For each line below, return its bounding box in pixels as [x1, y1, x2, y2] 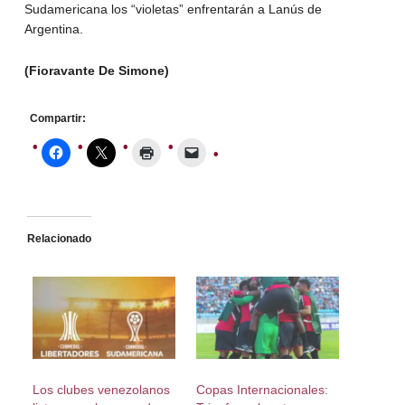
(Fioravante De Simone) [24, 63, 169, 79]
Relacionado [26, 232, 91, 246]
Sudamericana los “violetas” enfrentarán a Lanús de [24, 2, 322, 17]
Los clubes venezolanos [32, 381, 170, 397]
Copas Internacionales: [195, 381, 328, 397]
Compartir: [29, 112, 86, 126]
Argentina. [24, 22, 83, 37]
